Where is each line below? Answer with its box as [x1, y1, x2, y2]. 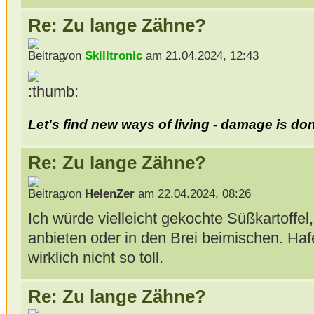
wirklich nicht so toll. [27, 248, 163, 266]
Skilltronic [84, 49, 142, 63]
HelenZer [84, 186, 135, 200]
